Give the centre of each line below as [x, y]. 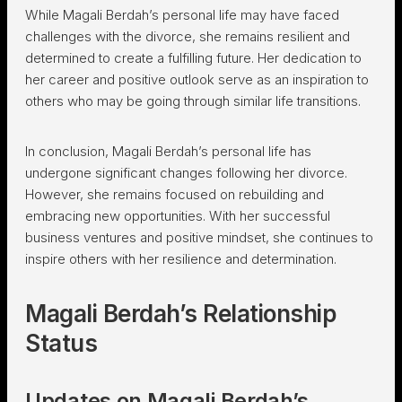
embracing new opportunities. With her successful [178, 216]
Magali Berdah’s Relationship [180, 314]
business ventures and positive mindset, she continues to [199, 237]
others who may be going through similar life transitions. [193, 101]
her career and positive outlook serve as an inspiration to [197, 79]
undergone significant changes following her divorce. [186, 173]
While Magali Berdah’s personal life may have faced [182, 15]
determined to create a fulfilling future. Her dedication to [193, 58]
